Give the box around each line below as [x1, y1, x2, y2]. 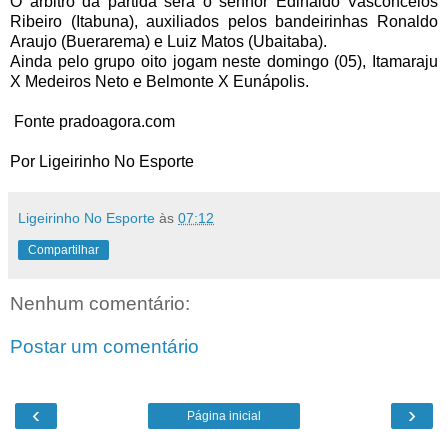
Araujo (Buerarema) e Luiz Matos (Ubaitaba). [10, 32, 327, 50]
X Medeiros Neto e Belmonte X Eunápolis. [10, 72, 309, 90]
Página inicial [187, 408, 261, 423]
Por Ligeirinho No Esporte [10, 152, 194, 170]
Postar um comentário [10, 336, 199, 358]
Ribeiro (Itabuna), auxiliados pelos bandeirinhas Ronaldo [10, 12, 438, 30]
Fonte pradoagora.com [10, 112, 175, 130]
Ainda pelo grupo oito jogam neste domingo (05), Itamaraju [10, 52, 438, 70]
